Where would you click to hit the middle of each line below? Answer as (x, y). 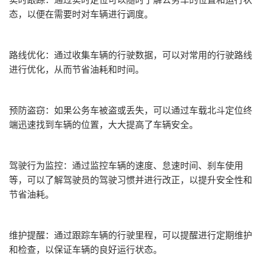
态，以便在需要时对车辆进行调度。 (81, 14)
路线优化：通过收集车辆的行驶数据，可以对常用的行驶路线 (131, 55)
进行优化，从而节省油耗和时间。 (77, 69)
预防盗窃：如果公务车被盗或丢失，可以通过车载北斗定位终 (131, 110)
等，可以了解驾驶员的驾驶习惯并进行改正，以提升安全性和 (131, 180)
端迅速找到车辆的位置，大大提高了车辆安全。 (104, 124)
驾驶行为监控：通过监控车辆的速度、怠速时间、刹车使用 (126, 165)
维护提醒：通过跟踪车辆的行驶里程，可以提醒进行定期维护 (131, 235)
